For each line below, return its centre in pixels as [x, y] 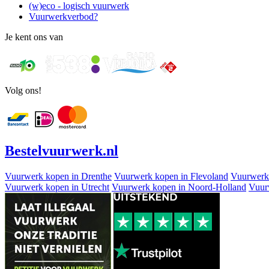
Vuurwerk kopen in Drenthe [58, 176]
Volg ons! [23, 90]
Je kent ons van [34, 37]
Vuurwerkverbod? [63, 16]
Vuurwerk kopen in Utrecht [57, 187]
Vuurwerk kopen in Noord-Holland [179, 187]
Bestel [23, 150]
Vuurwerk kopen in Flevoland [171, 176]
